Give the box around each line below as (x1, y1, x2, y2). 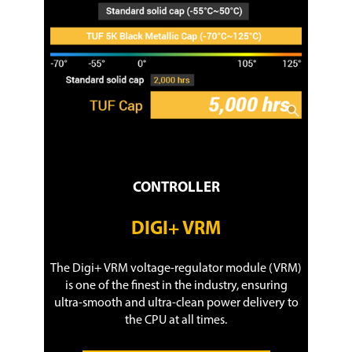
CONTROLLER (132, 180, 220, 196)
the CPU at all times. (125, 313, 227, 327)
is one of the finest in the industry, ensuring (64, 279, 288, 292)
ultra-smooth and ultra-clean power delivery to (53, 296, 299, 310)
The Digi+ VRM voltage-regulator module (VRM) (50, 262, 302, 275)
